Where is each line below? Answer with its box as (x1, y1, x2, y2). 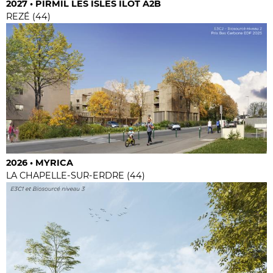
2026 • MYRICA (6, 157, 73, 168)
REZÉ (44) (6, 10, 51, 22)
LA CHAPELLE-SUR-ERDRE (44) (6, 170, 145, 181)
